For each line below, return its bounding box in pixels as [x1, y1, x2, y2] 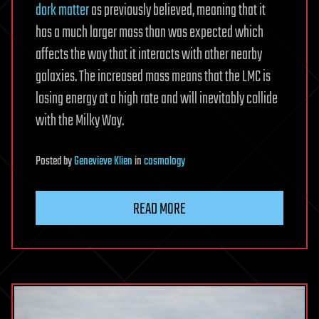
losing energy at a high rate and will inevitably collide [36, 86, 278, 111]
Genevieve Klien [74, 152, 132, 171]
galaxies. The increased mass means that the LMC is [36, 64, 271, 89]
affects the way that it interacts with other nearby [36, 42, 262, 67]
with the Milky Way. [36, 108, 124, 133]
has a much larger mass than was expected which [36, 20, 263, 45]
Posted [36, 152, 63, 171]
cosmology [144, 152, 185, 171]
